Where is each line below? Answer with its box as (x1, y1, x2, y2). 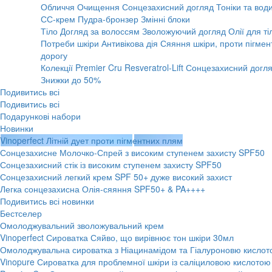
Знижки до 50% (41, 73, 101, 86)
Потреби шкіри (41, 37, 99, 49)
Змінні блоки (141, 13, 190, 25)
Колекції (41, 61, 73, 73)
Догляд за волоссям (60, 25, 140, 37)
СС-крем (41, 13, 75, 25)
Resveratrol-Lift (124, 61, 183, 73)
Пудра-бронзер (78, 13, 138, 25)
